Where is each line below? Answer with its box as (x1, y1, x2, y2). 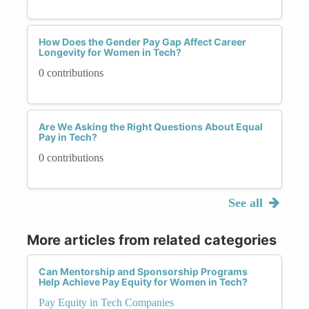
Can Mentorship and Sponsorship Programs (39, 265, 248, 277)
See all (228, 195, 266, 210)
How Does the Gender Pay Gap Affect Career (39, 35, 246, 48)
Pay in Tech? (39, 130, 97, 143)
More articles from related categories (27, 231, 277, 248)
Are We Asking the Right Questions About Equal (39, 120, 263, 132)
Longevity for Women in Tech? (39, 46, 181, 58)
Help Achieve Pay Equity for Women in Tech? (39, 275, 248, 288)
